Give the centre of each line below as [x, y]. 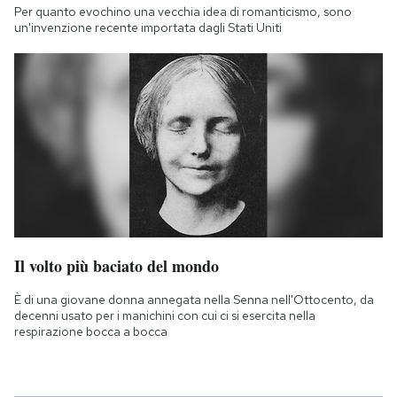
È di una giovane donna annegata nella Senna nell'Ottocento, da [194, 300]
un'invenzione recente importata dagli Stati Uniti [148, 28]
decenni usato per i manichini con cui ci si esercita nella [165, 316]
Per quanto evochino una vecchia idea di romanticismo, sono [183, 12]
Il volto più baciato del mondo [117, 266]
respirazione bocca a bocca [91, 332]
